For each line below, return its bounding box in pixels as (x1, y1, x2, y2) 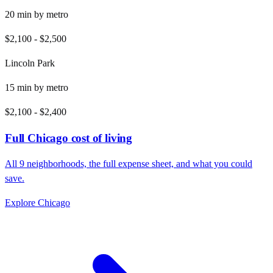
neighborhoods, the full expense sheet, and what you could (24, 158, 252, 169)
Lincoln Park (5, 58, 55, 69)
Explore (5, 197, 38, 208)
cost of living (68, 132, 132, 145)
